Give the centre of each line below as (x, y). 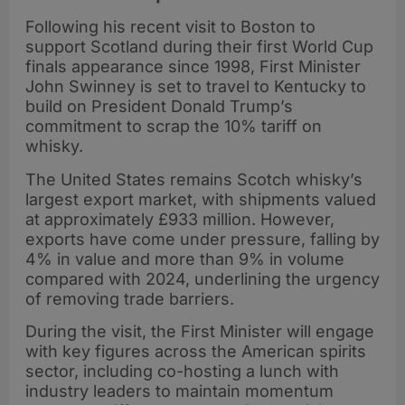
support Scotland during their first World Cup (199, 47)
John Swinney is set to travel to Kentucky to (196, 87)
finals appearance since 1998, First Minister (193, 67)
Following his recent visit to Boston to (170, 27)
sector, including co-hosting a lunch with (182, 372)
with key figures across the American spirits (196, 352)
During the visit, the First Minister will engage (200, 332)
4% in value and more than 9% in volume (185, 259)
